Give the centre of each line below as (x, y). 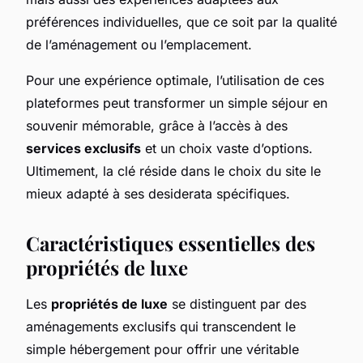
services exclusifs (83, 148)
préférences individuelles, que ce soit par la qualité (181, 21)
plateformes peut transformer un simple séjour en (177, 102)
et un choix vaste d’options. (227, 148)
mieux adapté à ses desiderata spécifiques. (158, 193)
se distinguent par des (237, 303)
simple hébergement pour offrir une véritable (162, 349)
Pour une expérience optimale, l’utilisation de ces (175, 80)
